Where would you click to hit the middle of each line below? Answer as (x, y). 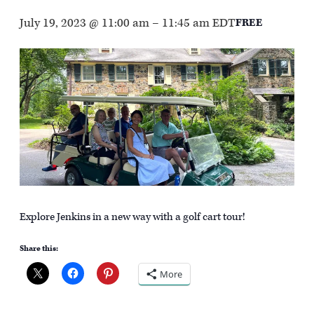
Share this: (39, 248)
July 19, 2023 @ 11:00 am (84, 23)
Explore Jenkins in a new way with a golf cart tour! (132, 217)
